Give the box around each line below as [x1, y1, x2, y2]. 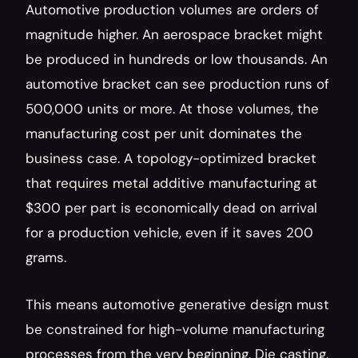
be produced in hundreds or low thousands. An [26, 50, 328, 68]
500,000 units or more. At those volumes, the [26, 100, 319, 117]
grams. [26, 249, 66, 266]
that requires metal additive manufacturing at [26, 174, 317, 192]
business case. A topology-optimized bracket [26, 149, 316, 167]
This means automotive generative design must [26, 296, 329, 313]
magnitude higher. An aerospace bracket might [26, 26, 323, 43]
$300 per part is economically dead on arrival [26, 199, 317, 217]
